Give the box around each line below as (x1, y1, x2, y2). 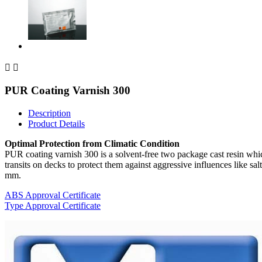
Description (28, 108, 71, 119)
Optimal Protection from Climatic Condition (5, 139, 180, 149)
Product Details (28, 119, 85, 129)
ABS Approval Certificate (5, 190, 101, 201)
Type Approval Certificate (5, 201, 101, 211)
